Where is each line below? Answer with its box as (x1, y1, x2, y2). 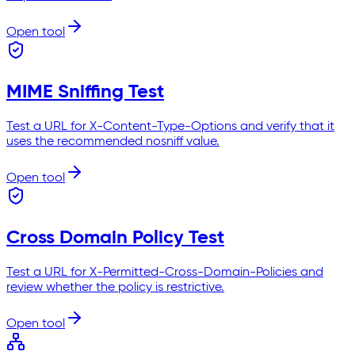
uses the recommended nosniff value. (6, 135, 219, 148)
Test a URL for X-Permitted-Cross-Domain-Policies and (6, 265, 323, 279)
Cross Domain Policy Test (6, 227, 224, 247)
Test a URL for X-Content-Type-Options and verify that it (6, 120, 334, 133)
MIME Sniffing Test (6, 82, 164, 101)
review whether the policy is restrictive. (6, 281, 224, 294)
